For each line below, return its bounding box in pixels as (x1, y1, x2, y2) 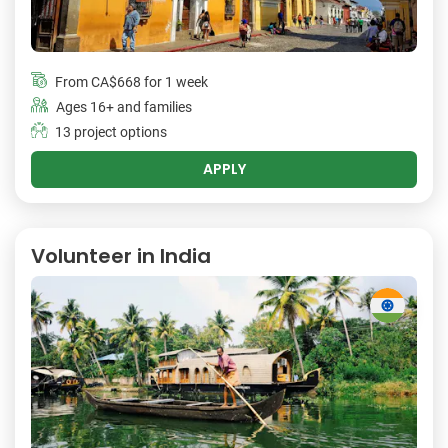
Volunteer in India (31, 242, 211, 271)
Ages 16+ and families (56, 99, 192, 117)
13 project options (55, 124, 167, 142)
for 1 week (141, 74, 208, 92)
